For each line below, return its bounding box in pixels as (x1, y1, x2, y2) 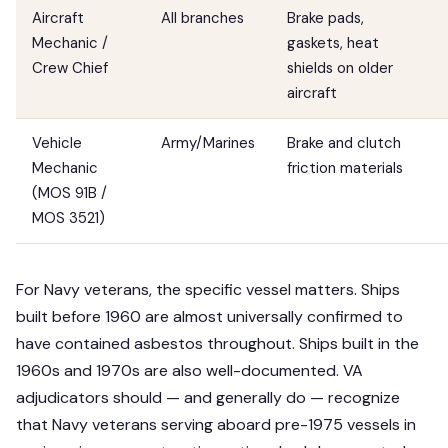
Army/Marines (161, 133, 255, 153)
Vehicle (32, 133, 82, 153)
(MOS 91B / (32, 183, 107, 203)
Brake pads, (287, 8, 364, 28)
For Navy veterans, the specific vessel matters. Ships (16, 279, 400, 300)
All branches (161, 8, 244, 28)
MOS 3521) (32, 208, 105, 228)
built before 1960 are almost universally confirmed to (16, 306, 403, 327)
